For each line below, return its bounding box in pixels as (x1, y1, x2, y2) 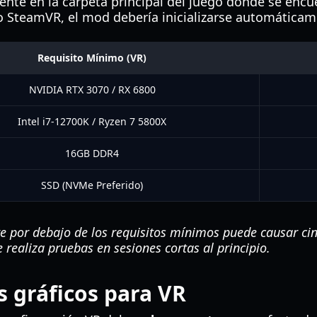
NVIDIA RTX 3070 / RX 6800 (28, 83, 156, 96)
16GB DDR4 (65, 146, 119, 160)
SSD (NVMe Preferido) (41, 178, 143, 192)
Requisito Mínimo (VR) (38, 51, 146, 64)
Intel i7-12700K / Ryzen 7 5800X (18, 115, 166, 128)
